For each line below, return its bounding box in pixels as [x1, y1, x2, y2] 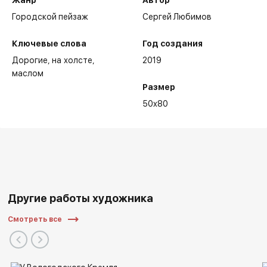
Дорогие [12, 55, 48, 66]
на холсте [52, 55, 93, 66]
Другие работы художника [8, 192, 154, 205]
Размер [142, 82, 175, 92]
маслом [12, 69, 44, 79]
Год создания [142, 39, 203, 49]
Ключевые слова [12, 39, 87, 49]
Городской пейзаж [12, 12, 89, 22]
